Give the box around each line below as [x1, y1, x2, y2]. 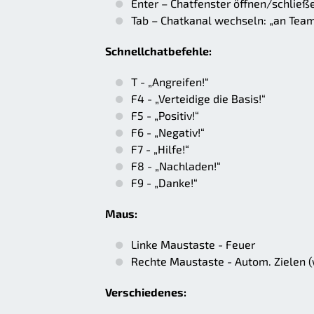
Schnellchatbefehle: [105, 44, 212, 58]
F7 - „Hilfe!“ [131, 142, 189, 156]
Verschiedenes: [105, 285, 186, 299]
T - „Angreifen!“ [131, 75, 209, 89]
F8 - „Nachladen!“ [131, 159, 221, 173]
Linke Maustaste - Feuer [131, 238, 255, 252]
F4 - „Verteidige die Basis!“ [131, 92, 266, 106]
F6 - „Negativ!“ [131, 125, 205, 139]
